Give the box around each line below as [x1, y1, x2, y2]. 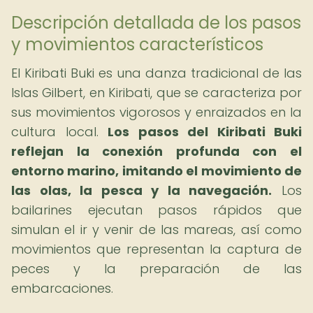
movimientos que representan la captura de [11, 240, 302, 258]
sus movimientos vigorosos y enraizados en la [11, 103, 302, 121]
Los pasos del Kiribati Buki [108, 123, 302, 140]
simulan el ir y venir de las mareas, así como [11, 221, 302, 238]
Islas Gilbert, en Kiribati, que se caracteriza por [11, 84, 302, 101]
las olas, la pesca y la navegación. [11, 182, 272, 199]
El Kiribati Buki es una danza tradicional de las [11, 64, 302, 82]
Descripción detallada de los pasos [11, 11, 301, 34]
